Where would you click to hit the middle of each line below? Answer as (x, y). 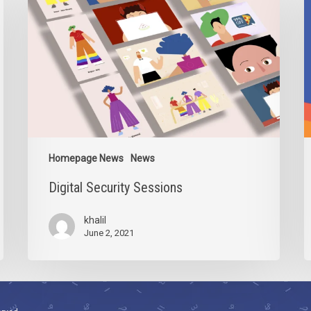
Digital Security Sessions (116, 188)
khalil (95, 220)
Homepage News (86, 159)
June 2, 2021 (109, 233)
